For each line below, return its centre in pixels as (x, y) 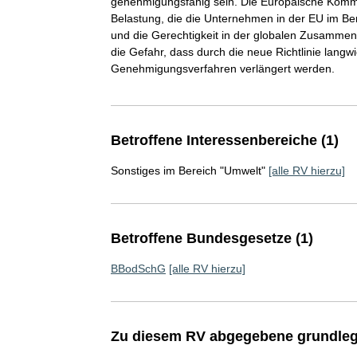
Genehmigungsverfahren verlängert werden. (222, 68)
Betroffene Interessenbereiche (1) (224, 140)
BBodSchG (138, 268)
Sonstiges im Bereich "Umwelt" (188, 170)
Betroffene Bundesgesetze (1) (212, 238)
